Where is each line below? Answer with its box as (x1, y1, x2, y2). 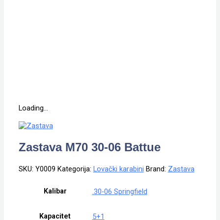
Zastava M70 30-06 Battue (18, 140, 161, 154)
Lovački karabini (93, 165, 144, 174)
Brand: (145, 165, 168, 174)
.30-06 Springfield (92, 187, 147, 196)
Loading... (18, 104, 48, 113)
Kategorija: (57, 165, 93, 174)
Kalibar (43, 187, 67, 196)
